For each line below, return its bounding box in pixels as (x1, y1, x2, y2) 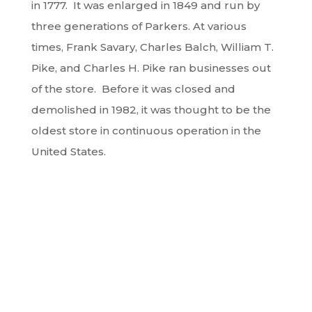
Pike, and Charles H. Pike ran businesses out (31, 61, 271, 75)
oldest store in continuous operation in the (31, 124, 261, 137)
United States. (31, 145, 106, 158)
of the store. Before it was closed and (31, 82, 235, 95)
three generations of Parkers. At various (31, 19, 247, 33)
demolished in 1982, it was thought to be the (31, 103, 271, 116)
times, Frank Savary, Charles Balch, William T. (31, 40, 274, 54)
